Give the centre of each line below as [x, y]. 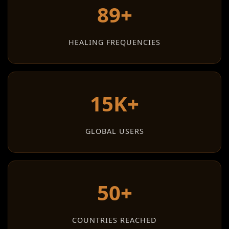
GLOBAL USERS [114, 131]
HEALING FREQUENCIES [114, 42]
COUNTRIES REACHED [114, 220]
